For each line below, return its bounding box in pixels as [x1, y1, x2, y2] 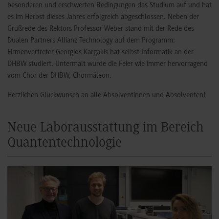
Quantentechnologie [7, 136, 122, 151]
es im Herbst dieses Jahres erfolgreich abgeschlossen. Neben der [7, 13, 199, 22]
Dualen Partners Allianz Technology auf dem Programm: [7, 37, 175, 45]
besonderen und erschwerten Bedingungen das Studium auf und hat [7, 1, 212, 10]
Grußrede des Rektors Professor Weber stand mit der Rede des [7, 25, 194, 33]
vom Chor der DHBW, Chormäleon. [7, 72, 111, 80]
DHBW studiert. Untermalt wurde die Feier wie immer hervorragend [7, 60, 208, 68]
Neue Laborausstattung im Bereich [7, 121, 204, 136]
